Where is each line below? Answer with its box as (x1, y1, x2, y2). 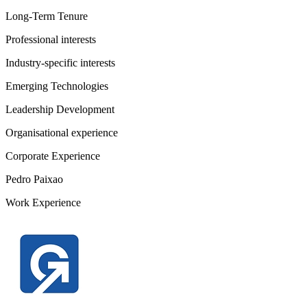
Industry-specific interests (5, 57, 115, 69)
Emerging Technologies (5, 80, 108, 92)
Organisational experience (5, 127, 118, 138)
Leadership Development (5, 103, 114, 115)
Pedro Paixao (5, 173, 63, 185)
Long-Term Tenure (5, 10, 88, 22)
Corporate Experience (5, 150, 100, 162)
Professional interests (5, 34, 96, 45)
